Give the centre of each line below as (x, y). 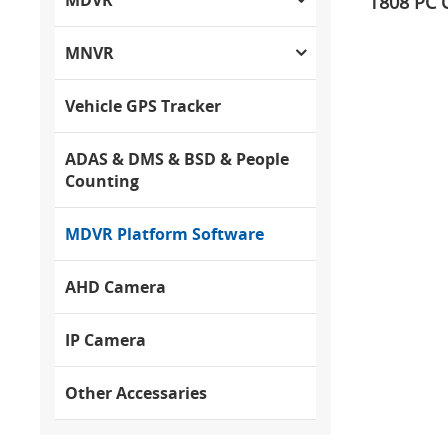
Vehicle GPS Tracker (143, 105)
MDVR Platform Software (165, 233)
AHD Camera (116, 286)
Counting (102, 180)
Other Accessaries (136, 392)
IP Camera (106, 339)
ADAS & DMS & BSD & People (177, 158)
